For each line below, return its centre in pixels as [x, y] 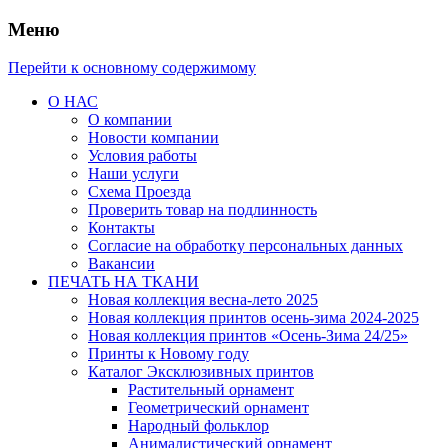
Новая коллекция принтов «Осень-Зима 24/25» [248, 336]
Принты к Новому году [168, 354]
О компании [130, 120]
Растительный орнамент [211, 390]
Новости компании [153, 138]
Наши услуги [133, 174]
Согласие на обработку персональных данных [245, 246]
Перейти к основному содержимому [132, 68]
